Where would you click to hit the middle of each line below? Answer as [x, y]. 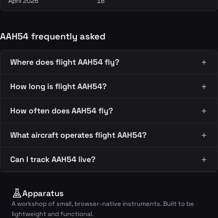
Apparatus [43, 193]
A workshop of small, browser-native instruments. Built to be [103, 204]
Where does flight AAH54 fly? [65, 62]
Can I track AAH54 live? [53, 159]
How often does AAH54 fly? [62, 111]
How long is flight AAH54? [58, 86]
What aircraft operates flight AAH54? [78, 135]
